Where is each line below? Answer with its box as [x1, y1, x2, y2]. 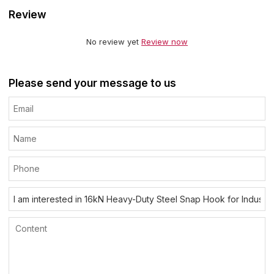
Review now [141, 37, 188, 47]
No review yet [86, 37, 141, 47]
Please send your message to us [9, 76, 177, 89]
